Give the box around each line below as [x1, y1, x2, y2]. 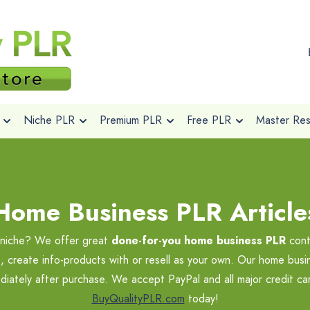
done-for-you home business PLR [111, 232, 286, 248]
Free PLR [186, 112, 231, 128]
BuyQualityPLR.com [91, 291, 185, 307]
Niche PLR [23, 112, 75, 128]
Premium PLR [99, 112, 162, 128]
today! [184, 291, 219, 307]
